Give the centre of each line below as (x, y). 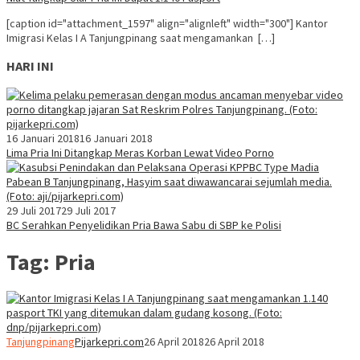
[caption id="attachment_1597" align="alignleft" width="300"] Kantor (167, 23)
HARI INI (30, 66)
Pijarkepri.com (109, 342)
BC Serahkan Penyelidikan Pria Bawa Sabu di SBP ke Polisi (144, 225)
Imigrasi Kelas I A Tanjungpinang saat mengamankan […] (141, 38)
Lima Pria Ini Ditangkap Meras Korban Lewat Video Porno (140, 152)
